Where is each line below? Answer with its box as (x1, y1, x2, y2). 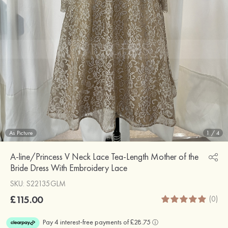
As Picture (9, 128, 33, 137)
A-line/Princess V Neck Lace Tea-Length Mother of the (10, 150, 198, 162)
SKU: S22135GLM (10, 178, 66, 189)
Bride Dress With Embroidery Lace (10, 161, 127, 174)
